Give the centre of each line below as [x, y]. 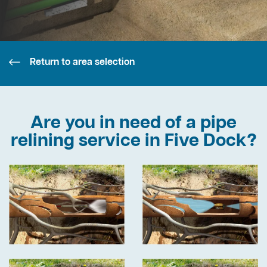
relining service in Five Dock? [133, 142]
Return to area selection [82, 62]
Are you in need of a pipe [133, 124]
